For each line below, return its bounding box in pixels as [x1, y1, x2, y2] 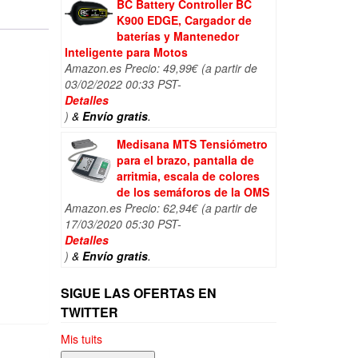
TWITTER [61, 303, 118, 321]
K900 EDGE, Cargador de [117, 12, 252, 28]
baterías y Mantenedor [117, 28, 239, 44]
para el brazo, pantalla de [117, 152, 254, 168]
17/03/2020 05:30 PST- [65, 216, 181, 232]
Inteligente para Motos [65, 44, 188, 60]
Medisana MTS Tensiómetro [117, 136, 268, 152]
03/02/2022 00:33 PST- [65, 76, 181, 92]
